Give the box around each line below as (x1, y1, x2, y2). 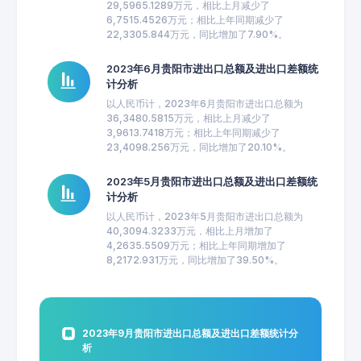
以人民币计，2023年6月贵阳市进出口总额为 (106, 98, 303, 110)
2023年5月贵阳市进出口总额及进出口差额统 (106, 176, 317, 188)
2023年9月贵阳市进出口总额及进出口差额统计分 (82, 327, 299, 339)
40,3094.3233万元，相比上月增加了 (106, 225, 273, 237)
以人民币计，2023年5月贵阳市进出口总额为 (106, 210, 303, 222)
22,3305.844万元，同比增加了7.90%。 (106, 28, 288, 40)
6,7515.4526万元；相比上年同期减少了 (106, 14, 284, 26)
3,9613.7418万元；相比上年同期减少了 (106, 127, 280, 139)
